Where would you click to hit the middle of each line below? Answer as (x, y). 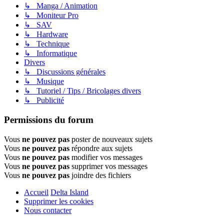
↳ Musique (44, 81)
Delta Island (69, 192)
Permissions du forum (49, 120)
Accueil (36, 192)
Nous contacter (48, 210)
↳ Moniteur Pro (51, 15)
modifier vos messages (106, 157)
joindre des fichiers (100, 175)
